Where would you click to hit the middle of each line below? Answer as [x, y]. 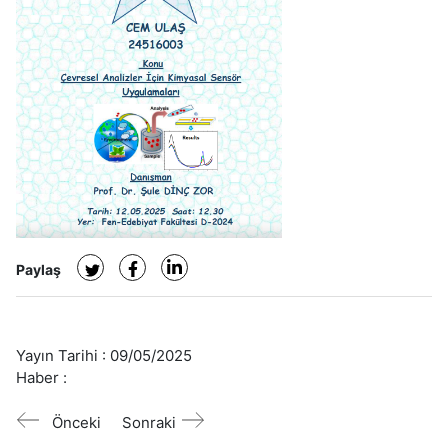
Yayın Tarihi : [63, 355]
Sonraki [149, 422]
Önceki [77, 422]
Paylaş [38, 269]
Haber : [41, 377]
